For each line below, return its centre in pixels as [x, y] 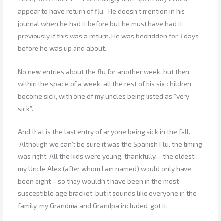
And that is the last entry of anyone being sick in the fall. [104, 131]
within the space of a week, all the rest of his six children [105, 83]
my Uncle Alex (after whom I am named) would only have [105, 168]
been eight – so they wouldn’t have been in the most [98, 181]
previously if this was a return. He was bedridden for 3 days [109, 36]
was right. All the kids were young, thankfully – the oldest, [107, 156]
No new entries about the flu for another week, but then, [105, 71]
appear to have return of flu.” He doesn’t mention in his [102, 11]
